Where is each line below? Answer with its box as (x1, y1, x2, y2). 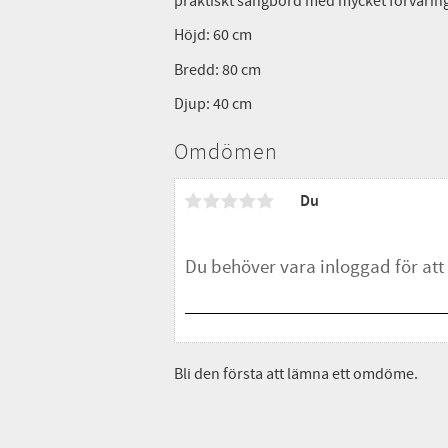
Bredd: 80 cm (173, 59, 261, 80)
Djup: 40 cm (173, 94, 252, 115)
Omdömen (173, 138, 279, 167)
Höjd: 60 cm (173, 25, 255, 46)
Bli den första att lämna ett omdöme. (173, 364, 418, 385)
